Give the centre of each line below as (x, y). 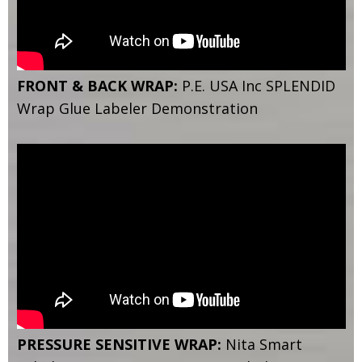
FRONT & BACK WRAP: (99, 85)
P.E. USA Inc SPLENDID (258, 85)
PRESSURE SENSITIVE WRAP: (121, 344)
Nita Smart (263, 344)
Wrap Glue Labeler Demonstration (137, 108)
